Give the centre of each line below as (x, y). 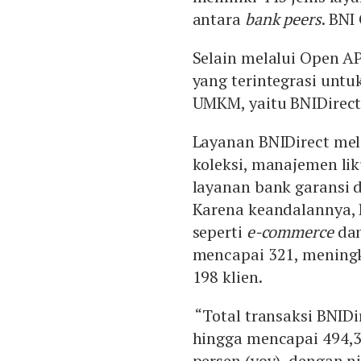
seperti (219, 231)
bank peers (283, 19)
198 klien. (227, 276)
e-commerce (290, 231)
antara (218, 19)
